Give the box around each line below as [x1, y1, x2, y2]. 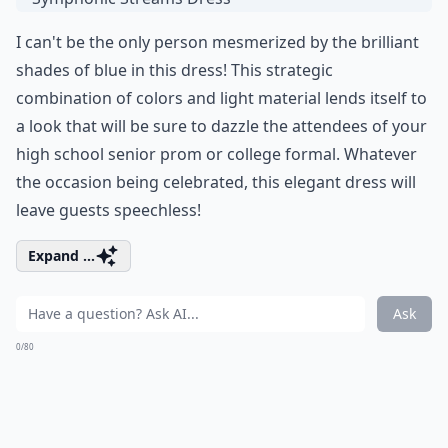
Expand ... [28, 246, 95, 265]
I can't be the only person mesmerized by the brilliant [16, 31, 419, 53]
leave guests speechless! [16, 199, 201, 221]
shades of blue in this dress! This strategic [16, 59, 333, 81]
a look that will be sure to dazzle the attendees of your [16, 115, 427, 137]
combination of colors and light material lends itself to [16, 87, 427, 109]
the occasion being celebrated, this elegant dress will [16, 171, 416, 193]
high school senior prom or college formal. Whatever [16, 143, 417, 165]
